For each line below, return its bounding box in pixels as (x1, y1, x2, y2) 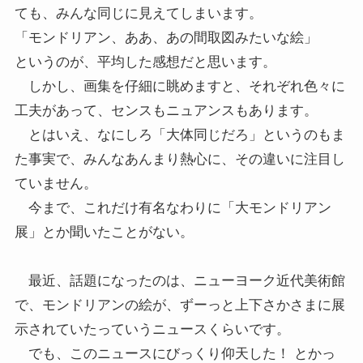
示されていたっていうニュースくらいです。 (14, 322, 290, 338)
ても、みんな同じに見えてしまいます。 (14, 6, 263, 22)
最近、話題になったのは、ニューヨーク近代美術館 (14, 273, 345, 289)
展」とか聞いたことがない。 (14, 224, 194, 241)
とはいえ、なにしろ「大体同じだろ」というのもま (14, 127, 345, 143)
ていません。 (14, 176, 97, 192)
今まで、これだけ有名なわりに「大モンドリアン (14, 200, 331, 216)
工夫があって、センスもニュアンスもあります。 (14, 103, 318, 119)
